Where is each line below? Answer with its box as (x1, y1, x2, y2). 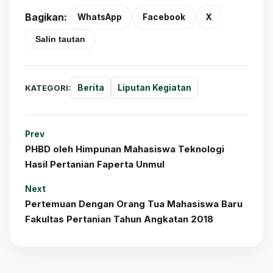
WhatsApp (77, 12, 122, 23)
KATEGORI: (25, 82, 71, 93)
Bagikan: (25, 10, 67, 23)
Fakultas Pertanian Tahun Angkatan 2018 (25, 213, 213, 225)
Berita (77, 83, 104, 93)
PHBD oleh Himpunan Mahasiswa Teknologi (25, 143, 224, 155)
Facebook (143, 12, 185, 23)
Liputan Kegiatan (118, 83, 191, 93)
